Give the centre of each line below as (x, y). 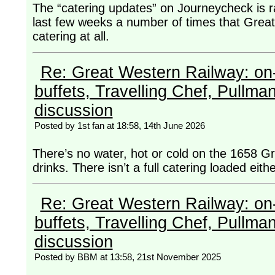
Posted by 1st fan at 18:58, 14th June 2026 (119, 125)
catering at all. (72, 37)
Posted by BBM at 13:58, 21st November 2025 (127, 257)
